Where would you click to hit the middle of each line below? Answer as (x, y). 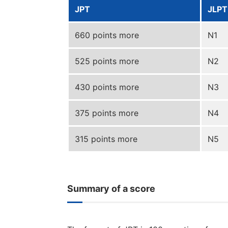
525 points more (107, 61)
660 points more (107, 35)
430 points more (107, 87)
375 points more (107, 113)
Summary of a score (111, 189)
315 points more (106, 139)
